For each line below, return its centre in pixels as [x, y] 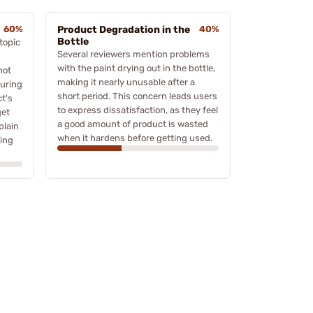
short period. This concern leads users [137, 96]
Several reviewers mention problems [133, 54]
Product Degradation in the [124, 29]
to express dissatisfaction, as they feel [138, 110]
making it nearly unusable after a [126, 82]
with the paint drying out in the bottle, [136, 68]
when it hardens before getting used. [135, 138]
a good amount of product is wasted [133, 124]
